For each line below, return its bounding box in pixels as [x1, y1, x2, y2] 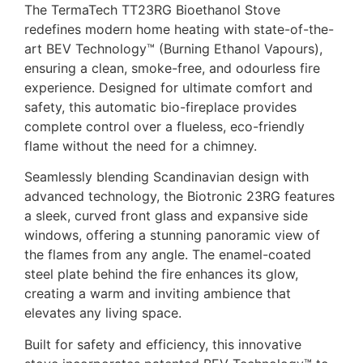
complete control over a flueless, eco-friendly [24, 118, 305, 135]
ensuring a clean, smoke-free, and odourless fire [24, 60, 320, 77]
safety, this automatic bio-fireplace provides [24, 99, 297, 116]
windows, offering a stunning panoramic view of [24, 227, 320, 244]
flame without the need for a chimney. [24, 138, 257, 155]
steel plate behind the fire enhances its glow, [24, 266, 298, 283]
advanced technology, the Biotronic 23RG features [24, 188, 335, 205]
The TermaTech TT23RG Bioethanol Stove [24, 2, 280, 19]
